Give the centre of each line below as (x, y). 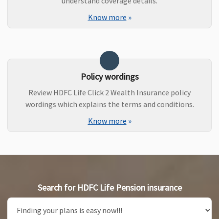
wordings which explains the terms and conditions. (109, 104)
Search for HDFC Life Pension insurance (109, 188)
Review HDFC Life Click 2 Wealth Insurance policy (109, 93)
